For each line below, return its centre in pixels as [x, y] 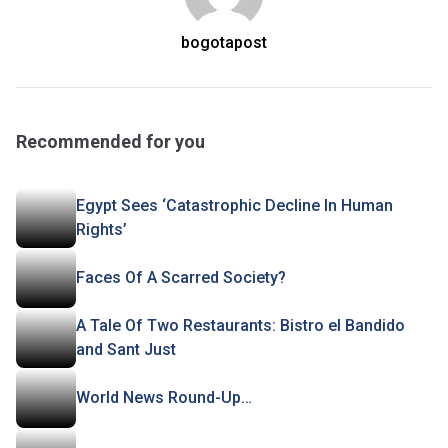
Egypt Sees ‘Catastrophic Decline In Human [234, 205]
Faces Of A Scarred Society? [181, 277]
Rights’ [101, 229]
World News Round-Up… [164, 397]
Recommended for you [110, 141]
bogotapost [224, 42]
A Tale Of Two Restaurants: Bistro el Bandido [240, 325]
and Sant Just [126, 349]
